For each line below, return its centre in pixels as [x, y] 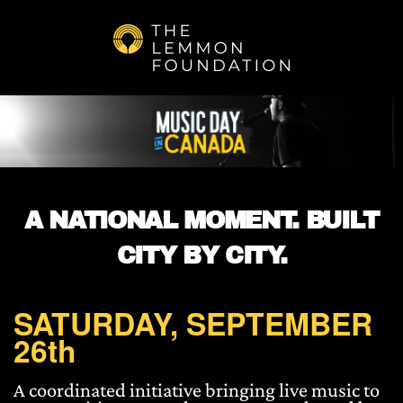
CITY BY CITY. [201, 255]
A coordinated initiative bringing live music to [197, 390]
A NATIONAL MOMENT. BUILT [201, 220]
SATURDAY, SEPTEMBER [193, 323]
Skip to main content [157, 62]
